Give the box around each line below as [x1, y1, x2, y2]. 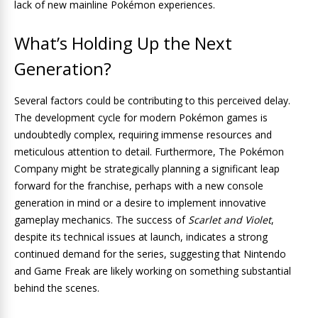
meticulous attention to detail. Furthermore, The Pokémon [14, 145, 284, 158]
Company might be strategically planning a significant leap [14, 162, 280, 175]
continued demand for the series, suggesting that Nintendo [14, 247, 286, 261]
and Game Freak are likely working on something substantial [14, 264, 291, 278]
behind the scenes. [14, 281, 99, 295]
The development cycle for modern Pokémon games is [14, 111, 268, 124]
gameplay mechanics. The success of [14, 213, 188, 226]
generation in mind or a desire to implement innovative [14, 196, 266, 209]
